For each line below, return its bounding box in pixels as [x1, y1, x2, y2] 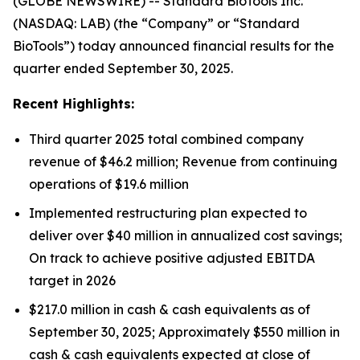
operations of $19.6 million [29, 176, 189, 192]
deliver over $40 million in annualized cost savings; [29, 227, 342, 243]
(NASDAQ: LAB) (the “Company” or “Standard [13, 15, 300, 31]
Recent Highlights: [13, 96, 134, 112]
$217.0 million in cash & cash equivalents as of [29, 301, 310, 317]
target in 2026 [29, 272, 116, 288]
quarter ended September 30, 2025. [13, 60, 233, 76]
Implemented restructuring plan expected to [29, 205, 307, 221]
